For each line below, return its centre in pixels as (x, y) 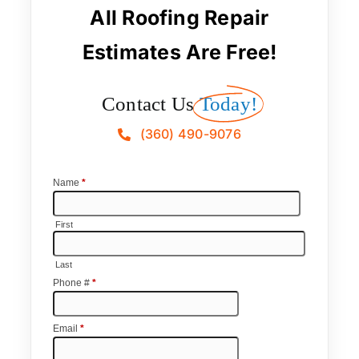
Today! (228, 104)
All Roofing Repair (179, 18)
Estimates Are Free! (179, 52)
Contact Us (148, 104)
